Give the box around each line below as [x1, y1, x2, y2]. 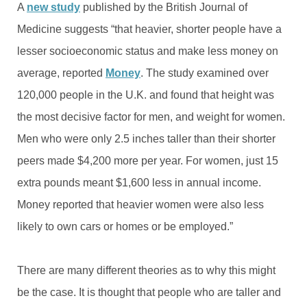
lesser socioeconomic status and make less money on [17, 45, 278, 57]
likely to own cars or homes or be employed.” [17, 220, 233, 232]
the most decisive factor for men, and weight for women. [17, 110, 285, 123]
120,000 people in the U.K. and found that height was [17, 88, 274, 101]
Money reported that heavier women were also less [17, 198, 264, 210]
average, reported [17, 66, 106, 79]
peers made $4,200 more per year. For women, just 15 [17, 154, 278, 167]
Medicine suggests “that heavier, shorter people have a [17, 23, 282, 35]
